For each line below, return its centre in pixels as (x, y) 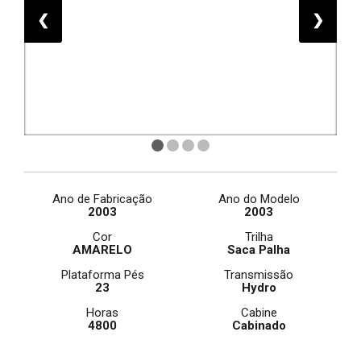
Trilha (259, 237)
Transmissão (259, 275)
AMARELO (102, 250)
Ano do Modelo (259, 199)
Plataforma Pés (102, 275)
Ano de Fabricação (102, 199)
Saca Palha (259, 250)
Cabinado (259, 326)
